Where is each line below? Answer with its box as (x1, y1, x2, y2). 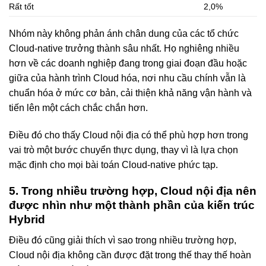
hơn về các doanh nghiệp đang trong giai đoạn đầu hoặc (9, 58, 247, 68)
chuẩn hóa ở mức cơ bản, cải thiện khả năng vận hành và (9, 87, 252, 98)
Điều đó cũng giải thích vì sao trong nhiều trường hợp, (9, 235, 236, 246)
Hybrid (9, 213, 45, 226)
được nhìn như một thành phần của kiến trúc (9, 199, 255, 212)
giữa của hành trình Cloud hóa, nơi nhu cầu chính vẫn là (9, 72, 246, 83)
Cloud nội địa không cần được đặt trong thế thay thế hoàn (9, 250, 251, 261)
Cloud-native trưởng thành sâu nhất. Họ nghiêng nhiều (9, 43, 239, 53)
